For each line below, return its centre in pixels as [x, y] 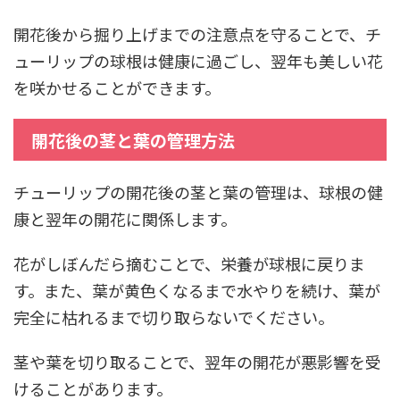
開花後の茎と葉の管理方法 [133, 139]
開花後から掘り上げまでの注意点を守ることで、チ [197, 33]
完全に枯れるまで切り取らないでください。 [174, 317]
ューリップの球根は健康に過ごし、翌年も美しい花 [198, 60]
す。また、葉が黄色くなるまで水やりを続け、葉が [197, 290]
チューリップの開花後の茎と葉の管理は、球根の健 [198, 192]
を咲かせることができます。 [117, 87]
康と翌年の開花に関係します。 [125, 218]
